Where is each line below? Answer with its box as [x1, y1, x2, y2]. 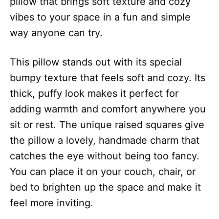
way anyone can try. [10, 26, 103, 39]
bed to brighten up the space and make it [10, 181, 201, 193]
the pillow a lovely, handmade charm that [10, 134, 199, 146]
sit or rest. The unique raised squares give [10, 118, 204, 131]
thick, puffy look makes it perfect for [10, 87, 178, 99]
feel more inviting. [10, 197, 93, 209]
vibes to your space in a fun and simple [10, 11, 191, 23]
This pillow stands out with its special [10, 56, 182, 68]
